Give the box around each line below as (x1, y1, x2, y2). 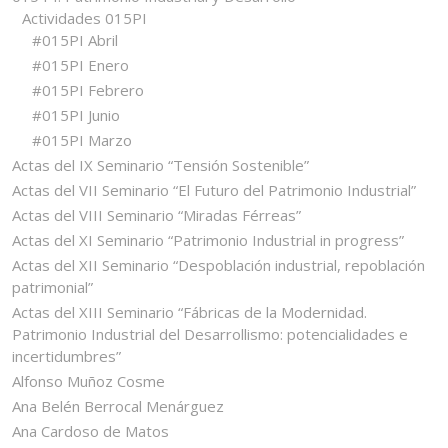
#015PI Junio (32, 104, 120, 125)
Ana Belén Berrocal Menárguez (12, 395, 224, 416)
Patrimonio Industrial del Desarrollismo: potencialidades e (12, 323, 408, 344)
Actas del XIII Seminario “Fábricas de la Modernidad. (12, 301, 367, 322)
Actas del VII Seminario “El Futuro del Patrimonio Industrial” (12, 179, 416, 200)
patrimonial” (12, 276, 93, 297)
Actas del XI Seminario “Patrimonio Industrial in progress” (12, 229, 404, 250)
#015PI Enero (32, 54, 129, 75)
